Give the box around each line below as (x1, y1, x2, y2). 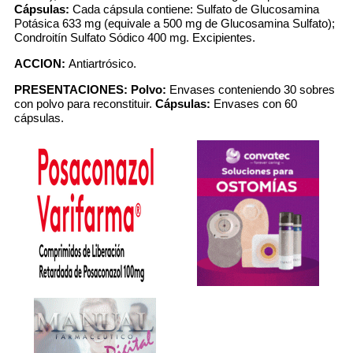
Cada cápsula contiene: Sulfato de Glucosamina (69, 2, 319, 16)
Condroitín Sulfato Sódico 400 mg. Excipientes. (14, 31, 255, 44)
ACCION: (14, 57, 69, 70)
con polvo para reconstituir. (14, 97, 155, 110)
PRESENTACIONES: (14, 83, 131, 96)
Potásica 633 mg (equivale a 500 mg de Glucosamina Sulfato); (14, 17, 335, 30)
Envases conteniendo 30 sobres (166, 83, 335, 96)
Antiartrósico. (69, 57, 136, 70)
